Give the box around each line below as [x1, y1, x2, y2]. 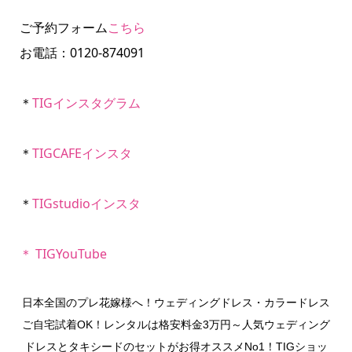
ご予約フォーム [19, 19, 108, 37]
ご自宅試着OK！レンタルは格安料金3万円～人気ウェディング [22, 318, 330, 332]
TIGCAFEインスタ [31, 145, 132, 163]
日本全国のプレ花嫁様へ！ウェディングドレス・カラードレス [22, 296, 330, 310]
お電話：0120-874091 [19, 44, 145, 62]
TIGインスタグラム [31, 94, 141, 112]
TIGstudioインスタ [31, 195, 141, 213]
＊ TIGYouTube [19, 245, 107, 263]
